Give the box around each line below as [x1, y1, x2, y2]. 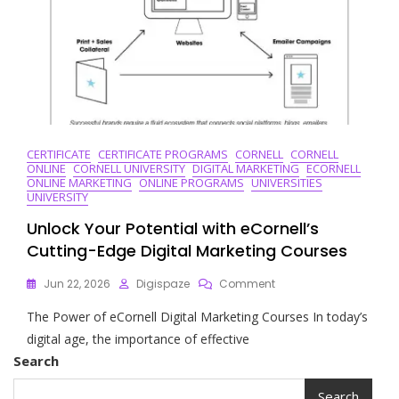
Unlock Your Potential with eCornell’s [27, 216, 319, 240]
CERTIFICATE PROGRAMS [98, 145, 228, 162]
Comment [219, 275, 275, 291]
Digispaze [136, 275, 190, 291]
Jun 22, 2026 [44, 275, 110, 291]
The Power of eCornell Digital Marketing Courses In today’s [27, 307, 368, 325]
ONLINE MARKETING [27, 174, 132, 191]
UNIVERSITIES [251, 174, 322, 191]
